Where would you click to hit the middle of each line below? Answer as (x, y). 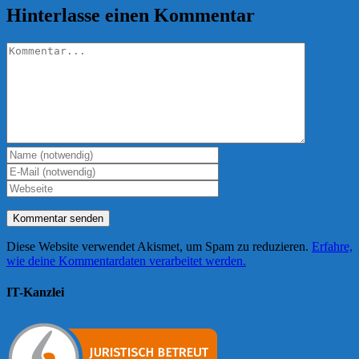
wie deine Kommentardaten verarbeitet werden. (126, 260)
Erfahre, (332, 246)
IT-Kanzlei (35, 292)
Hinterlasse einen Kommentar (131, 15)
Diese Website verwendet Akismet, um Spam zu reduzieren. (159, 246)
